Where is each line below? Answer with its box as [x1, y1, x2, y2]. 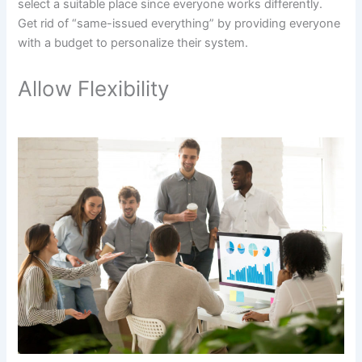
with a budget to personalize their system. [18, 36, 249, 51]
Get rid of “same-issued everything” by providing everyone [18, 16, 341, 32]
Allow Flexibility [18, 75, 170, 101]
